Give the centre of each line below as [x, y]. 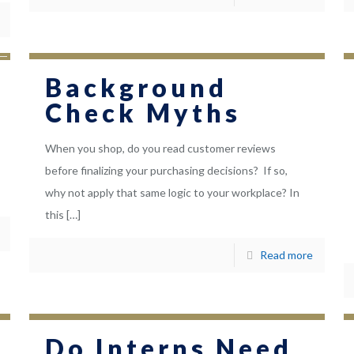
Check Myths [143, 113]
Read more [287, 255]
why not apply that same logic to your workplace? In [172, 193]
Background [136, 88]
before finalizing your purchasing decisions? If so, [166, 171]
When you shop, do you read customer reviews [160, 149]
